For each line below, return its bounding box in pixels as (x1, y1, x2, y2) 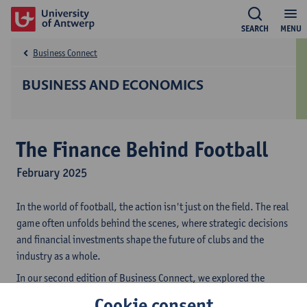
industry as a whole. (16, 249, 103, 262)
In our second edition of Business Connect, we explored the (16, 271, 265, 284)
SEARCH (241, 23, 269, 34)
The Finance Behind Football (16, 136, 268, 162)
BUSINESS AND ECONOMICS (22, 75, 204, 94)
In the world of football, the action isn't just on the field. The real (16, 200, 288, 213)
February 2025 (16, 165, 87, 180)
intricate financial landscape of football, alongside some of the (16, 288, 280, 301)
